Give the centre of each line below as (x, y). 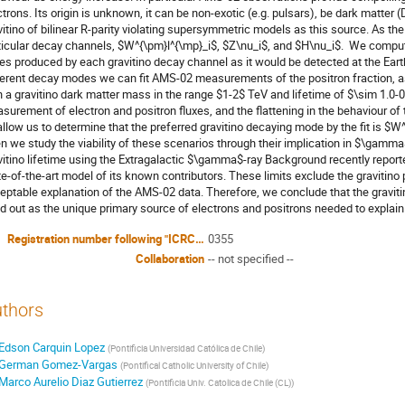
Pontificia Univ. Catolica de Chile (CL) (219, 383)
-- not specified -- (251, 259)
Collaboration (170, 259)
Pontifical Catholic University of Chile (194, 366)
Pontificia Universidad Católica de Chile (186, 348)
